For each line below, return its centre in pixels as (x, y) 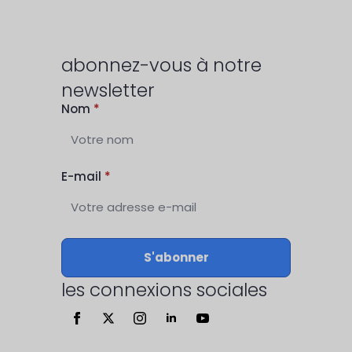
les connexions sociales (164, 290)
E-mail (81, 177)
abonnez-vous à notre (161, 66)
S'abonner (176, 258)
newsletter (108, 91)
